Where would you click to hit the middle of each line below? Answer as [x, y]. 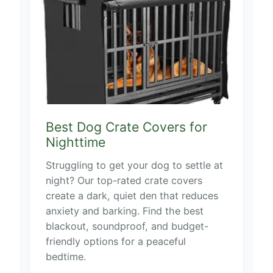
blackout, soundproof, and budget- [127, 226]
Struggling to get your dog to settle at [134, 165]
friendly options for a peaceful [115, 241]
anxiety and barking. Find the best [124, 211]
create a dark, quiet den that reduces [132, 195]
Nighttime [75, 142]
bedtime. [66, 256]
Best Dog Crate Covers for [126, 127]
